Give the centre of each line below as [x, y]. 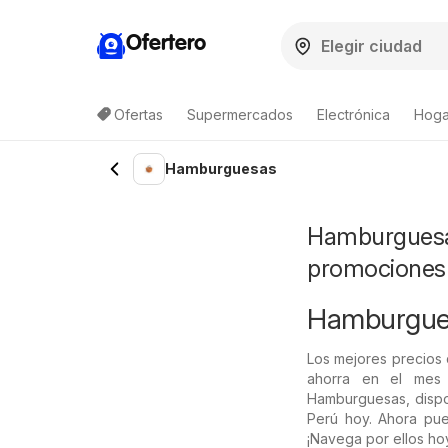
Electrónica [353, 114]
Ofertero [166, 43]
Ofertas [138, 114]
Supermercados [240, 114]
